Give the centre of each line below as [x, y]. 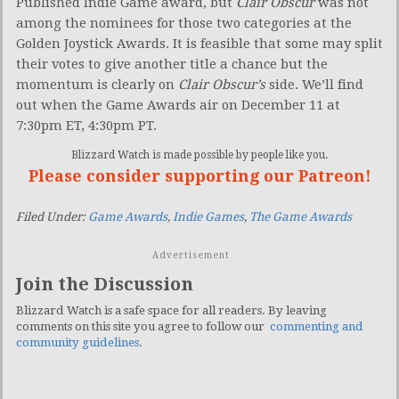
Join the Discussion [105, 284]
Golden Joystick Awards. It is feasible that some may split [199, 43]
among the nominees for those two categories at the [184, 23]
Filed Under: [52, 216]
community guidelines [77, 342]
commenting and [317, 326]
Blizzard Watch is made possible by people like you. [199, 155]
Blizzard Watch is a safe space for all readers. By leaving [171, 310]
